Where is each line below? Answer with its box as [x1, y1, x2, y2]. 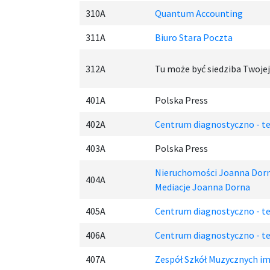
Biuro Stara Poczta [155, 31, 233, 43]
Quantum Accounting [155, 7, 243, 19]
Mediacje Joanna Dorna [155, 181, 250, 193]
